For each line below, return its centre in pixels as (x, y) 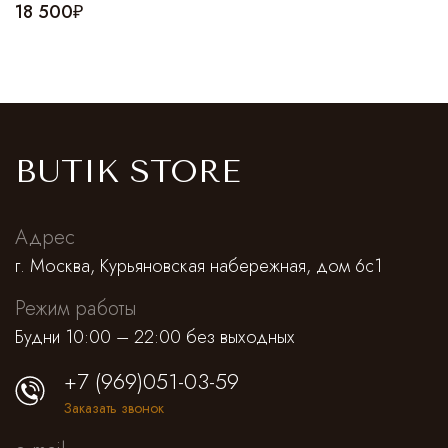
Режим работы (75, 309)
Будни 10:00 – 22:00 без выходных (155, 337)
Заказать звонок (114, 408)
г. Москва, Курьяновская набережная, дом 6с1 (198, 266)
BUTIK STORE (127, 172)
